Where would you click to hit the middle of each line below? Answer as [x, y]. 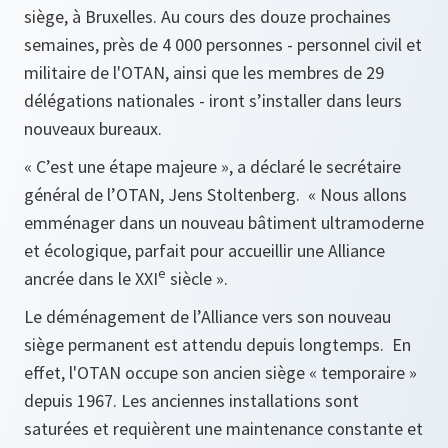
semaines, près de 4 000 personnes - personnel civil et [223, 44]
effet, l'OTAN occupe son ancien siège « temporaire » [220, 372]
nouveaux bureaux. [93, 128]
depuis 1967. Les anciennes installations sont [191, 400]
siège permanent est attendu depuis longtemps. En [217, 344]
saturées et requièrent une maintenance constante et [223, 428]
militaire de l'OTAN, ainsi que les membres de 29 [204, 72]
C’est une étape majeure [126, 166]
